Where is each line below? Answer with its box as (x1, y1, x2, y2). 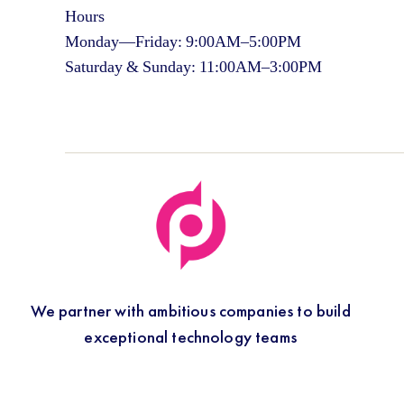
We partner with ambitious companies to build (30, 299, 351, 322)
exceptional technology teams (84, 326, 297, 348)
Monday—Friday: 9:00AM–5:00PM (65, 32, 301, 52)
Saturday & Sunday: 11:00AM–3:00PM (65, 57, 322, 78)
